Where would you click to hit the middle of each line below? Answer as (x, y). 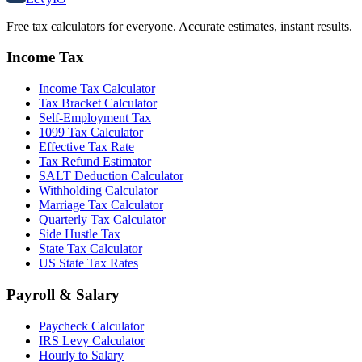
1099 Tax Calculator (91, 133)
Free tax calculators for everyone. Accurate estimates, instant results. (179, 26)
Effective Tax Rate (86, 147)
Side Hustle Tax (80, 234)
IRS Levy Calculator (92, 340)
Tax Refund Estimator (95, 162)
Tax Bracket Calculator (98, 103)
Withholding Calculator (98, 191)
